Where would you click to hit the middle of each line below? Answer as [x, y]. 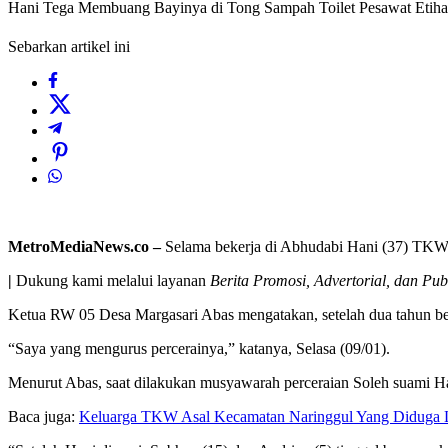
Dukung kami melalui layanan [111, 281]
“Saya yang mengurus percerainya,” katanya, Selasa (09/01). [199, 349]
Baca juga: [43, 417]
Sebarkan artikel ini [69, 47]
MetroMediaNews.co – [84, 247]
